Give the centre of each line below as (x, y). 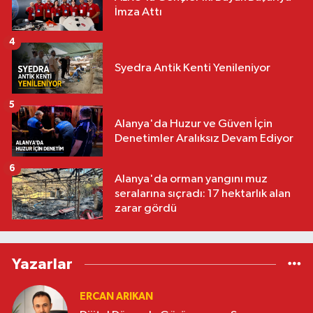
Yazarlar (42, 264)
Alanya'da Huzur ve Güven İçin (194, 124)
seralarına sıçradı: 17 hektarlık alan (203, 194)
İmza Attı (138, 13)
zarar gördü (146, 209)
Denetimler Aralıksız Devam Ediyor (204, 138)
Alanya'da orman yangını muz (191, 180)
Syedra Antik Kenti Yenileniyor (192, 68)
